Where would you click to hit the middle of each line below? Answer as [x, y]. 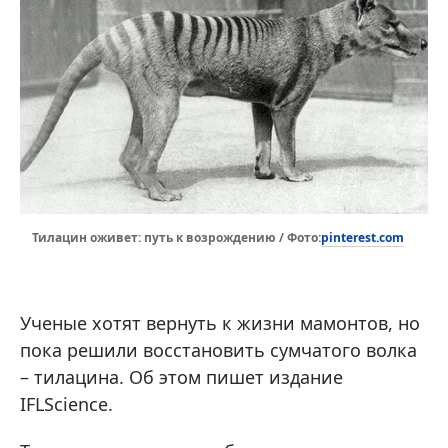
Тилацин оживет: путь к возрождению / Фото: [176, 238]
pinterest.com [362, 237]
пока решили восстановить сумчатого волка [218, 349]
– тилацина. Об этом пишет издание [181, 376]
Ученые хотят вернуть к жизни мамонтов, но [220, 322]
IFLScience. [66, 403]
